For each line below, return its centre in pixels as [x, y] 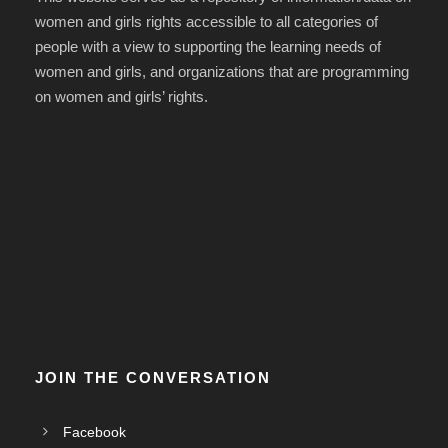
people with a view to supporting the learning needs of [208, 47]
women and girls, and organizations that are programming [222, 72]
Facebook [94, 432]
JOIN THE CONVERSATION [153, 378]
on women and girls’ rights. [121, 97]
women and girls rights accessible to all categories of [206, 22]
